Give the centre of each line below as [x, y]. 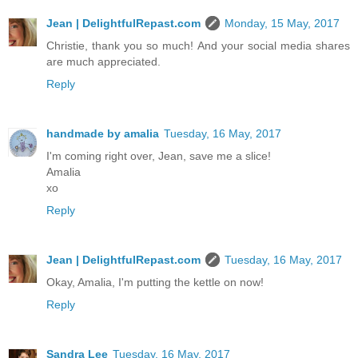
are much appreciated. [103, 62]
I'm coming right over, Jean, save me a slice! [159, 156]
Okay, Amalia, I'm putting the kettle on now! [155, 282]
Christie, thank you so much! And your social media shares [198, 46]
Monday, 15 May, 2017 [282, 24]
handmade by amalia [103, 134]
